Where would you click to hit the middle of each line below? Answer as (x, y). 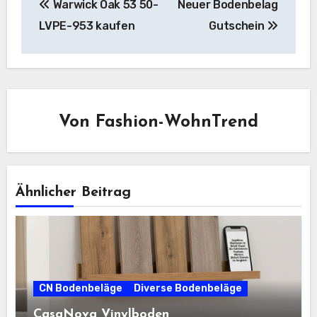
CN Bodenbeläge (81, 288)
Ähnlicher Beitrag (74, 193)
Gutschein (238, 25)
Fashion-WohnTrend (177, 123)
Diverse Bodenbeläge (188, 288)
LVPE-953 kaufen (87, 25)
